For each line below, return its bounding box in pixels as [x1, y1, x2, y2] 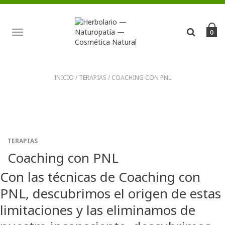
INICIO [54, 73, 74, 82]
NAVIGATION [17, 34, 103, 53]
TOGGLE [17, 24, 73, 43]
